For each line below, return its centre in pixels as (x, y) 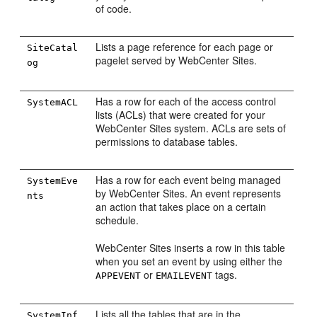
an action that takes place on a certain (181, 207)
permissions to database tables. (167, 142)
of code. (114, 8)
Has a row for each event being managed (189, 180)
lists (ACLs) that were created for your (181, 115)
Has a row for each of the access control (186, 101)
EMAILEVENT (184, 276)
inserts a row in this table (229, 248)
